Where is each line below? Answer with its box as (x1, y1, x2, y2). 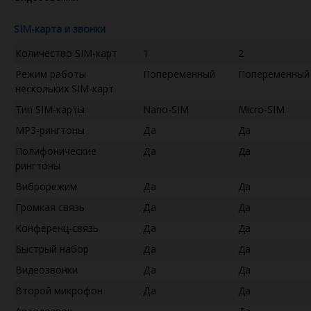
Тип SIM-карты (15, 102, 85, 116)
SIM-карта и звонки (14, 22, 106, 35)
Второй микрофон (15, 283, 103, 297)
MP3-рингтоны (15, 123, 85, 137)
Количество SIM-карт (15, 46, 117, 60)
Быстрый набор (15, 242, 89, 255)
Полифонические (15, 144, 96, 158)
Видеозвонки (15, 262, 78, 276)
